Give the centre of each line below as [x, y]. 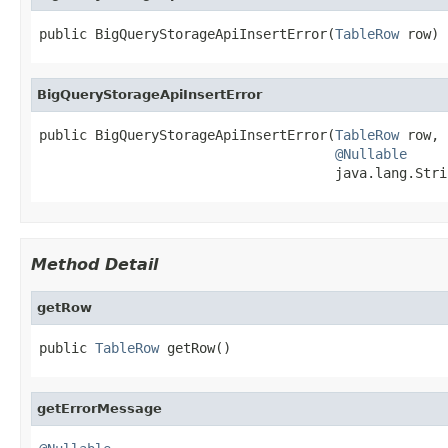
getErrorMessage [99, 408]
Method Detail [94, 264]
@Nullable [371, 153]
